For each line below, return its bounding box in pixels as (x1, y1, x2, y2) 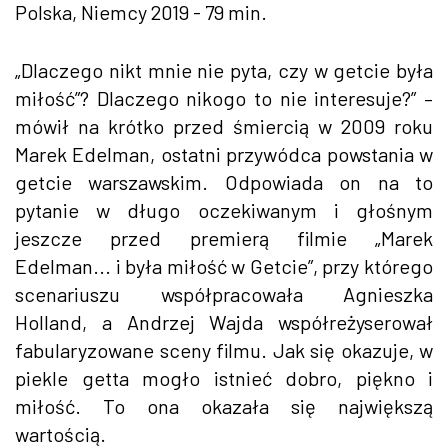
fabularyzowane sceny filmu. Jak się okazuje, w (15, 337, 433, 362)
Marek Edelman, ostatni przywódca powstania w (15, 141, 433, 166)
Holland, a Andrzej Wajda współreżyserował (15, 309, 433, 334)
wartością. (15, 421, 106, 446)
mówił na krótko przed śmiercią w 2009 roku (15, 113, 433, 138)
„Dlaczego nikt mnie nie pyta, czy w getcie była (15, 57, 433, 82)
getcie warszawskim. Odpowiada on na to (15, 169, 433, 194)
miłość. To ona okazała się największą (15, 393, 433, 418)
